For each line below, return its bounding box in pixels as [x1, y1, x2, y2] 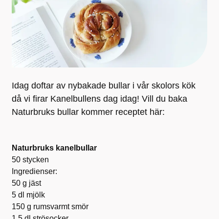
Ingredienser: [12, 167, 57, 175]
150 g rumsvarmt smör [12, 202, 88, 211]
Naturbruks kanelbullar [12, 143, 97, 152]
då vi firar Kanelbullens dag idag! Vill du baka [12, 93, 187, 104]
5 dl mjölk [12, 190, 45, 199]
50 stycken [12, 155, 49, 164]
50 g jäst [12, 178, 41, 187]
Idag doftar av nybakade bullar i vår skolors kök [12, 80, 196, 90]
